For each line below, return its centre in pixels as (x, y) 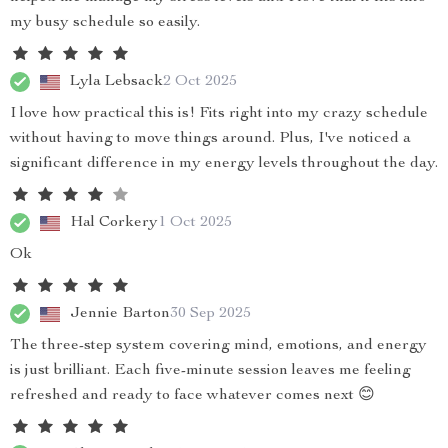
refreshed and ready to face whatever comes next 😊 (192, 396)
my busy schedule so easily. (105, 23)
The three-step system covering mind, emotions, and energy (218, 346)
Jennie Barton (120, 313)
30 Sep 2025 (210, 313)
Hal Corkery (114, 222)
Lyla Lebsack (116, 81)
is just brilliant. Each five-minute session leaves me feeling (210, 371)
